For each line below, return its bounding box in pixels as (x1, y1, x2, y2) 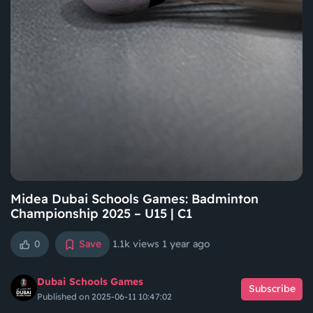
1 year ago (162, 238, 210, 250)
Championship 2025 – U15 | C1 (10, 205, 192, 221)
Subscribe (248, 282, 296, 296)
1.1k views (112, 238, 162, 250)
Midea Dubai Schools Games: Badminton (10, 191, 259, 207)
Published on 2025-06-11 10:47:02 (37, 291, 172, 302)
